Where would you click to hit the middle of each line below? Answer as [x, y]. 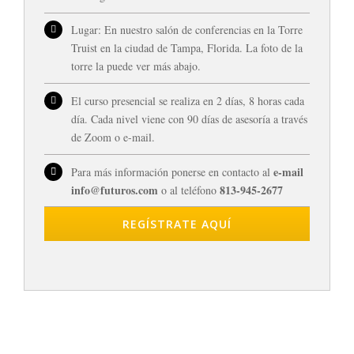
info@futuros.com [114, 190]
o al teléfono [188, 190]
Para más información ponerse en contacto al [172, 171]
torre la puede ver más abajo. [136, 66]
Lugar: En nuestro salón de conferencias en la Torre [186, 30]
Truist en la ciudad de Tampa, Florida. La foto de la [186, 48]
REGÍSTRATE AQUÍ [177, 224]
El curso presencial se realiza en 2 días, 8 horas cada [187, 100]
